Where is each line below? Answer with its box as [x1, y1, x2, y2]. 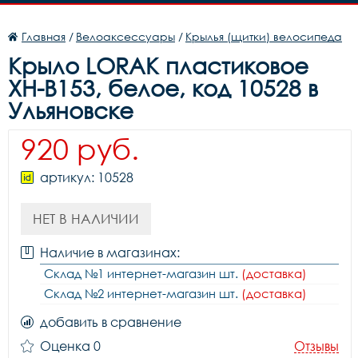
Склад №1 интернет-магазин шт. [44, 266, 241, 280]
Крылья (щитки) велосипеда [185, 30, 342, 43]
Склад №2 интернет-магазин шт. [44, 286, 241, 300]
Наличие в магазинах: [40, 245, 180, 261]
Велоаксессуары [76, 30, 175, 43]
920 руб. [21, 131, 139, 166]
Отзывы [294, 338, 339, 354]
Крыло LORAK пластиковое [8, 52, 308, 79]
